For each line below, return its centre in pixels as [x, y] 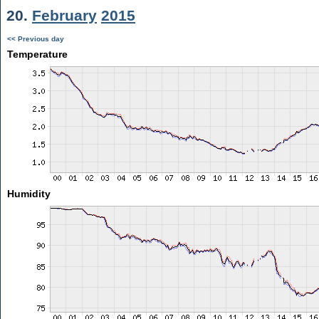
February [64, 15]
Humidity [28, 194]
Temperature [37, 54]
